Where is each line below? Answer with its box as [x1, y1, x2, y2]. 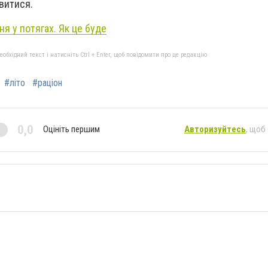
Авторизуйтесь [184, 124, 246, 135]
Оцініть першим [43, 124, 100, 135]
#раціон [32, 77, 62, 89]
